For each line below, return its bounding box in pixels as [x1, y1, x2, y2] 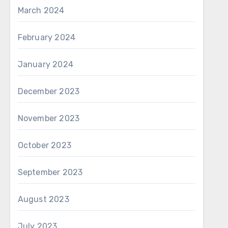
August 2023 [17, 194, 69, 204]
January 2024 [17, 60, 74, 69]
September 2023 [17, 167, 83, 177]
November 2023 [17, 113, 80, 123]
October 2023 [17, 140, 72, 150]
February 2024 [17, 33, 76, 42]
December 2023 [17, 87, 80, 96]
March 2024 [17, 6, 65, 15]
